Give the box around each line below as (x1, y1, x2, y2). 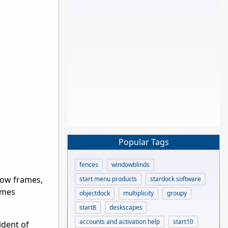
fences (79, 160, 98, 169)
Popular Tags (118, 136, 169, 148)
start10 (173, 217, 193, 226)
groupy (167, 188, 187, 197)
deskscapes (109, 203, 142, 212)
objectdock (79, 188, 110, 197)
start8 (79, 203, 96, 212)
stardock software (150, 174, 201, 183)
